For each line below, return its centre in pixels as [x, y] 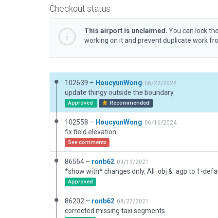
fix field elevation [91, 132]
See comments [87, 142]
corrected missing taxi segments [115, 211]
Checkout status [80, 9]
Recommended [129, 103]
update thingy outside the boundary [119, 92]
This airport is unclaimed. [126, 31]
